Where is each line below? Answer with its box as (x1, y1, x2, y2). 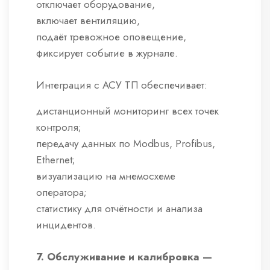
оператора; (36, 185, 87, 200)
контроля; (36, 120, 81, 135)
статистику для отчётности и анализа (36, 201, 202, 216)
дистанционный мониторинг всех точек (36, 104, 219, 119)
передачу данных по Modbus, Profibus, (36, 136, 215, 151)
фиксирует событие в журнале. (36, 46, 178, 61)
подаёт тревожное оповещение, (36, 30, 186, 45)
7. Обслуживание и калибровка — (36, 250, 212, 265)
